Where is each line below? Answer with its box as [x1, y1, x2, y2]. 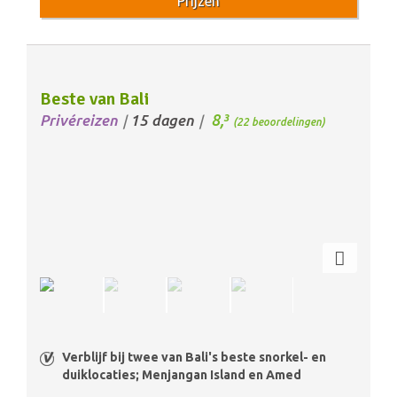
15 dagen [130, 111, 194, 128]
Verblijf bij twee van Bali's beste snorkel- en [62, 349, 326, 364]
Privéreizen [40, 111, 118, 128]
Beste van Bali [40, 87, 149, 110]
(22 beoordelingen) [233, 115, 325, 128]
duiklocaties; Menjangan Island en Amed [62, 367, 301, 382]
